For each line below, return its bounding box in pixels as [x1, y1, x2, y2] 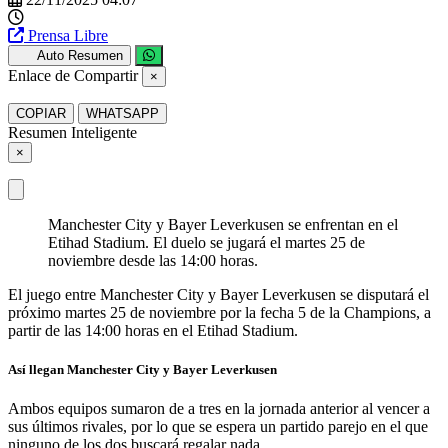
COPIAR [16, 105, 66, 121]
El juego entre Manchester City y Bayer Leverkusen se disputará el [8, 285, 429, 303]
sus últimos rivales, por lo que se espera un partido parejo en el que [8, 418, 428, 436]
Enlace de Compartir [8, 66, 138, 84]
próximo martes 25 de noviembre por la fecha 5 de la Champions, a [8, 303, 431, 321]
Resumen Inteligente [8, 123, 137, 141]
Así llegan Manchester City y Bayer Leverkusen [8, 361, 277, 377]
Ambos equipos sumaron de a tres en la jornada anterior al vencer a [8, 400, 430, 418]
